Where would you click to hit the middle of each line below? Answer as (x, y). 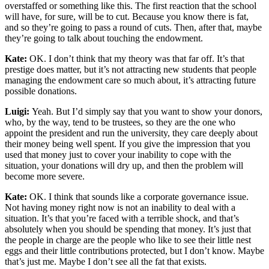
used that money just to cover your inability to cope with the (118, 154)
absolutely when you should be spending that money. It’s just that (128, 229)
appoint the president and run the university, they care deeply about (131, 133)
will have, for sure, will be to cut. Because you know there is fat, (127, 16)
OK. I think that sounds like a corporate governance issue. (139, 196)
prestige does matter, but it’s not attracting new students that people (131, 69)
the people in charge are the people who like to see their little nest (128, 240)
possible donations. (42, 91)
